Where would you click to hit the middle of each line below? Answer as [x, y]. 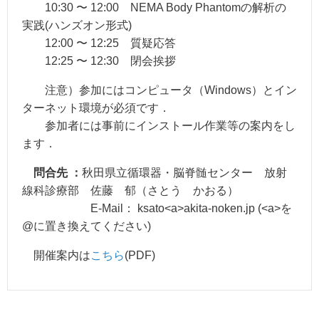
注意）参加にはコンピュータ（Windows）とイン [159, 90]
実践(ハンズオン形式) [77, 26]
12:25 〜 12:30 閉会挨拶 [99, 61]
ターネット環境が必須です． [96, 108]
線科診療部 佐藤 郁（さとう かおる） [130, 191]
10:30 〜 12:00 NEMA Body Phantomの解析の [154, 8]
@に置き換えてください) [87, 226]
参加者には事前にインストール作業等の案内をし [159, 126]
